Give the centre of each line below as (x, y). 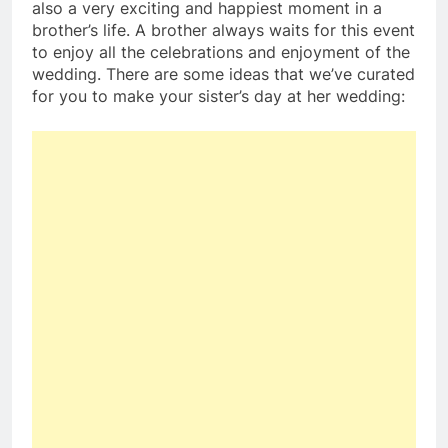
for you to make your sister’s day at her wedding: (218, 96)
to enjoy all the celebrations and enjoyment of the (221, 52)
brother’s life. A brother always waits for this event (223, 30)
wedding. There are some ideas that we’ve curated (223, 74)
